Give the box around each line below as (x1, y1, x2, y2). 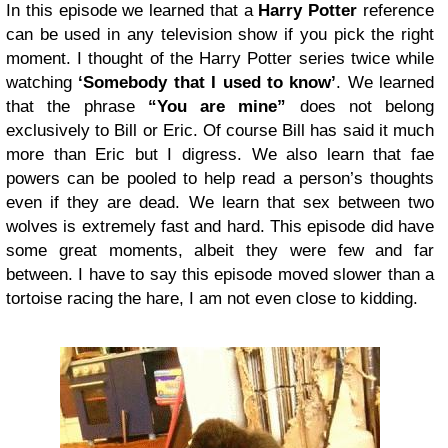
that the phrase (6, 97, 135, 117)
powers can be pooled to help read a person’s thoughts (6, 169, 434, 189)
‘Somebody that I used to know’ (78, 73, 337, 93)
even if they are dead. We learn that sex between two (6, 193, 434, 213)
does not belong (286, 97, 434, 117)
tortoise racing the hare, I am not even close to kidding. (6, 289, 418, 309)
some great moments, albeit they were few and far (6, 241, 434, 261)
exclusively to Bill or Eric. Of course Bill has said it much (6, 121, 434, 141)
